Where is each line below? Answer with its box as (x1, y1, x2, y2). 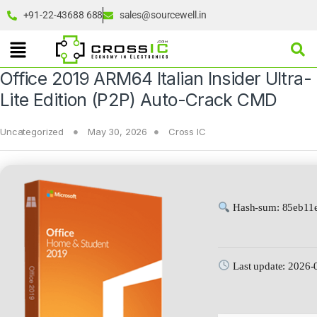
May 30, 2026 (87, 126, 148, 138)
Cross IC (168, 126, 206, 138)
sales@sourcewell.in (119, 9, 207, 21)
